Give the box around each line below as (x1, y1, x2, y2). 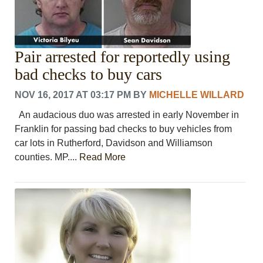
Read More (79, 151, 126, 162)
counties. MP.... (15, 151, 80, 162)
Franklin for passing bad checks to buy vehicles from (15, 123, 232, 134)
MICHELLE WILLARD (149, 89, 245, 100)
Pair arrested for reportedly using (15, 47, 231, 66)
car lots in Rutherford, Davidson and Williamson (15, 137, 213, 148)
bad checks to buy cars (15, 65, 163, 83)
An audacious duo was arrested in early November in (15, 109, 240, 120)
